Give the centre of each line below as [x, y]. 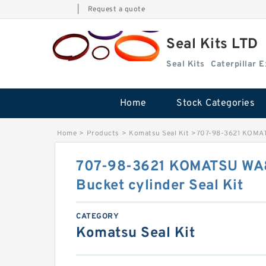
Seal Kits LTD [212, 45]
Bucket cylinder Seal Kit [159, 186]
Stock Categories [216, 103]
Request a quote [116, 9]
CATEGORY [97, 217]
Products [103, 134]
